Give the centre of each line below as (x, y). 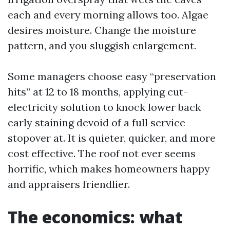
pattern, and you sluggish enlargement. (102, 45)
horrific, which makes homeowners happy (109, 169)
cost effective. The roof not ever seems (102, 153)
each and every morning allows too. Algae (108, 15)
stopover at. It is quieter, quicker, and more (112, 138)
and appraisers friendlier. (69, 184)
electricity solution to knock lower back (104, 107)
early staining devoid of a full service (97, 122)
